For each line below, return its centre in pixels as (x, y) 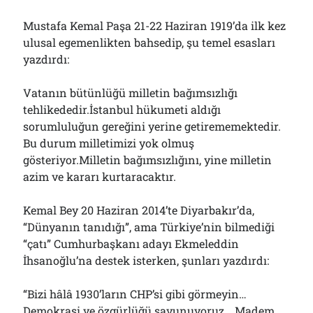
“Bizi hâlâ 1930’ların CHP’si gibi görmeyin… (135, 294)
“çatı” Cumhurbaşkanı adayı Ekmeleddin (131, 243)
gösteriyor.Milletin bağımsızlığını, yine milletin (148, 160)
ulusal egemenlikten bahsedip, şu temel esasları (150, 42)
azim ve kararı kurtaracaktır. (100, 176)
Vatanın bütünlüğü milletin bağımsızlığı (131, 93)
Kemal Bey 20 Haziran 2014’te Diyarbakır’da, (139, 210)
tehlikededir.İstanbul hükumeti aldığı (122, 109)
